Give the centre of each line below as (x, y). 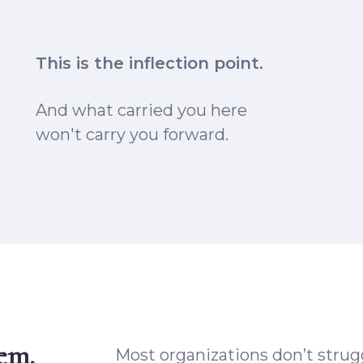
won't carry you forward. (132, 135)
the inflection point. (179, 63)
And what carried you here (141, 110)
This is (65, 63)
